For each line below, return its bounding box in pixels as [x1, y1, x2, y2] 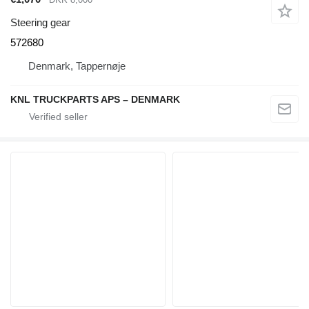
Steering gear [10, 17, 70, 29]
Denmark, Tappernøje [28, 60, 126, 72]
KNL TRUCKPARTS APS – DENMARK [10, 94, 180, 106]
